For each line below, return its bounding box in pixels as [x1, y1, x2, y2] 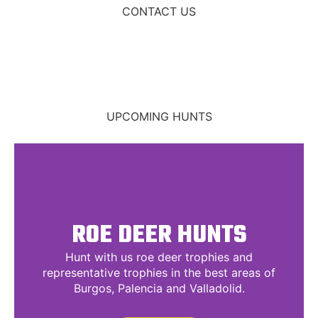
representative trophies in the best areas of [43, 265, 275, 280]
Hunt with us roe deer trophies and [65, 250, 253, 264]
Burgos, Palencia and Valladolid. [73, 281, 245, 295]
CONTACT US [122, 4, 196, 18]
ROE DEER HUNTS [71, 216, 247, 255]
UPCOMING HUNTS [106, 109, 212, 124]
